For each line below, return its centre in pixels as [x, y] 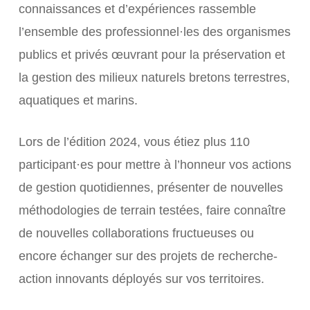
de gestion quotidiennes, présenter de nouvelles [151, 188]
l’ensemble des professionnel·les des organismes [154, 32]
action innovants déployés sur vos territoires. [141, 279]
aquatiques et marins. [78, 100]
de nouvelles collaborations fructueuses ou [136, 233]
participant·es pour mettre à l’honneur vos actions [155, 165]
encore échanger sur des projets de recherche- [148, 256]
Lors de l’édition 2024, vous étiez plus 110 [134, 142]
